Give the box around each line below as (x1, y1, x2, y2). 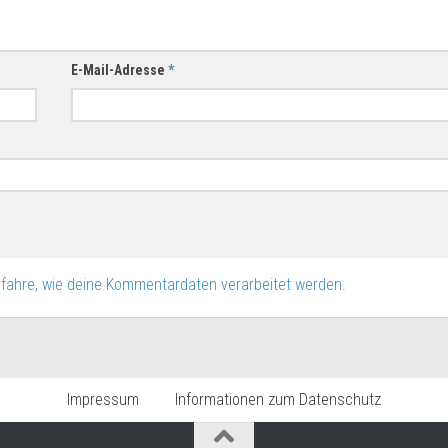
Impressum (67, 390, 139, 410)
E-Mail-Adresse (71, 62, 169, 79)
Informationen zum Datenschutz (175, 390, 381, 410)
